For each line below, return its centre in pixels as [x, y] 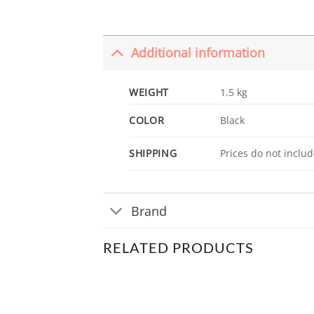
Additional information [198, 53]
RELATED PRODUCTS [178, 248]
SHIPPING [153, 153]
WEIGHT [149, 92]
